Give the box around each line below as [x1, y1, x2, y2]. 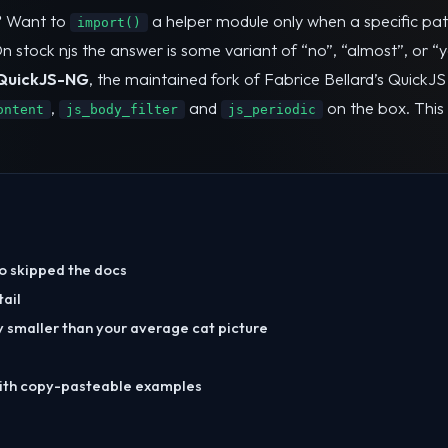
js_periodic [228, 102, 316, 118]
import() [77, 15, 141, 31]
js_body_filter [66, 102, 178, 118]
